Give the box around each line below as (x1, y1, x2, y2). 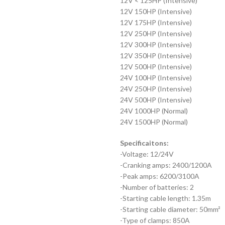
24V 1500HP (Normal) (120, 118, 188, 126)
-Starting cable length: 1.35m (120, 194, 211, 202)
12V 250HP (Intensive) (120, 29, 192, 38)
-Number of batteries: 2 (120, 183, 194, 191)
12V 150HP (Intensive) (120, 7, 192, 16)
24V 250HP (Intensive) (120, 84, 192, 93)
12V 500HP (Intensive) (120, 62, 192, 71)
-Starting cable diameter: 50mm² (120, 205, 220, 213)
